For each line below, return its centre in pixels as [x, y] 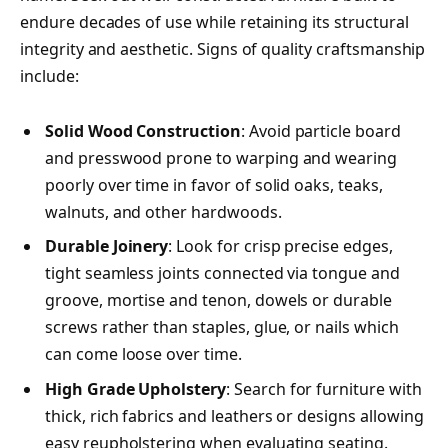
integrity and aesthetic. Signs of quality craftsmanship [223, 49]
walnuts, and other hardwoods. [163, 212]
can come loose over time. [143, 354]
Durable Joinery [107, 246]
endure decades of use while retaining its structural [214, 22]
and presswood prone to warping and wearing [221, 158]
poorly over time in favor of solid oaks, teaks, [214, 185]
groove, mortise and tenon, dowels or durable [218, 300]
